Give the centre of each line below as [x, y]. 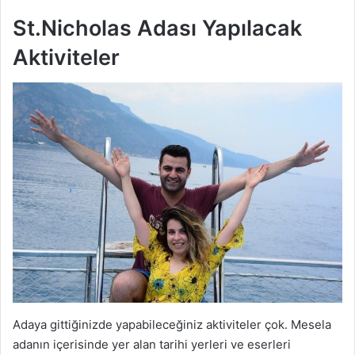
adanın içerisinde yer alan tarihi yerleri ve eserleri [152, 345]
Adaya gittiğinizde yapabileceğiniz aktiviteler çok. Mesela [172, 325]
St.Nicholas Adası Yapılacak [157, 28]
